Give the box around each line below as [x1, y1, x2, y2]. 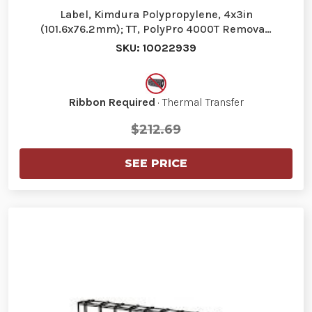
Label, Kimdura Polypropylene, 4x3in [59, 7, 253, 21]
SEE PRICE [125, 156, 187, 170]
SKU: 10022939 [116, 40, 196, 54]
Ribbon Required [68, 95, 155, 109]
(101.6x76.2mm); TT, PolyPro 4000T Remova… [40, 22, 272, 36]
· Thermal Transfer [155, 95, 244, 109]
